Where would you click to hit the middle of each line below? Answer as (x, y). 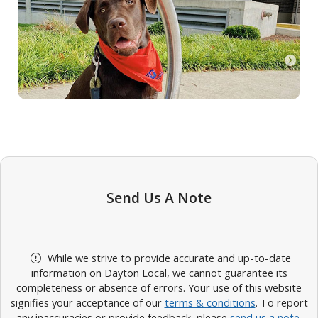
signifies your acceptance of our (87, 303)
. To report (281, 303)
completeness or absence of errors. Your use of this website (159, 288)
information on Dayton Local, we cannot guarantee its (159, 273)
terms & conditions (210, 303)
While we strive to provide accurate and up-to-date (168, 258)
